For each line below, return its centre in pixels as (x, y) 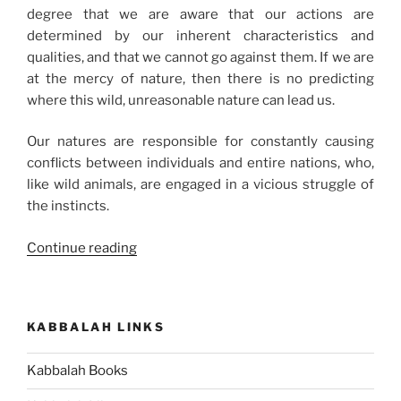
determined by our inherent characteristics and (200, 35)
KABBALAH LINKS (96, 327)
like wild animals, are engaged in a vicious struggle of (200, 185)
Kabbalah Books (77, 371)
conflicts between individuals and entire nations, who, (200, 163)
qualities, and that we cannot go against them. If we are (200, 57)
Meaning (164, 311)
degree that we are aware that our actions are (200, 14)
